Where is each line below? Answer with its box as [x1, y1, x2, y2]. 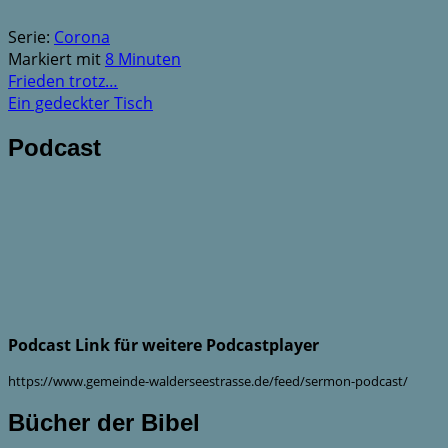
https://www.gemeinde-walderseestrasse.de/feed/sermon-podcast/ [8, 371, 408, 390]
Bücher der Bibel [8, 409, 200, 437]
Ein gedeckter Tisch [8, 91, 153, 114]
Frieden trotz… [8, 69, 118, 92]
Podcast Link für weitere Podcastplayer [8, 333, 319, 356]
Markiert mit [8, 47, 105, 70]
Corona [54, 25, 110, 48]
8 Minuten [105, 47, 181, 70]
